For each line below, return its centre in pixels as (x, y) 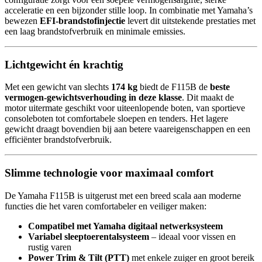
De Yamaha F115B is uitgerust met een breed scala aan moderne (123, 195)
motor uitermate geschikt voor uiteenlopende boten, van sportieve (125, 108)
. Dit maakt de (208, 98)
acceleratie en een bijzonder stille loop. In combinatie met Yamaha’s (129, 10)
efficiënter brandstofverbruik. (58, 140)
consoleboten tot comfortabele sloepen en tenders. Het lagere (116, 119)
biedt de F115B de (174, 87)
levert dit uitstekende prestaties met (190, 20)
